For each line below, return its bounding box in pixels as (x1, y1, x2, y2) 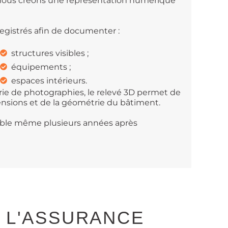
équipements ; (11, 62, 71, 72)
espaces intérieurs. (11, 75, 88, 85)
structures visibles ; (11, 48, 89, 58)
